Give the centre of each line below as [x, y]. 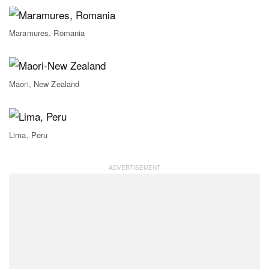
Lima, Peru [29, 134]
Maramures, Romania [47, 33]
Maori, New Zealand [44, 83]
